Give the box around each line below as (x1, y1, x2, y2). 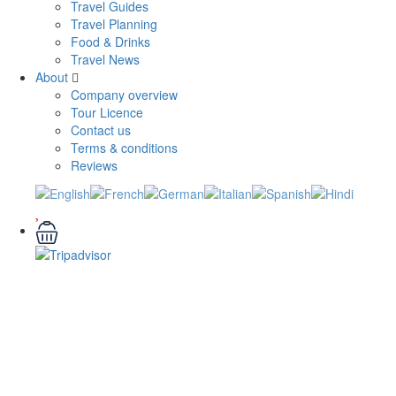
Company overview (71, 85, 178, 103)
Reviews (71, 156, 118, 174)
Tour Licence (71, 103, 143, 121)
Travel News (71, 49, 140, 68)
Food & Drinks (71, 32, 150, 50)
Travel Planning (71, 14, 157, 33)
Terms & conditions (71, 138, 178, 156)
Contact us (71, 120, 131, 139)
